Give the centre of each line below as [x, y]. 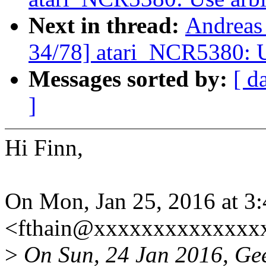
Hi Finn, [44, 148]
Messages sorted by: [131, 79]
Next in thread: [107, 26]
